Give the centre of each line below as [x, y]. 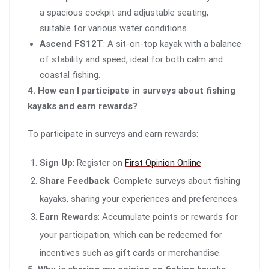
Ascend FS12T [71, 44]
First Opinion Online [163, 163]
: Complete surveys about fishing [175, 181]
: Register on [99, 163]
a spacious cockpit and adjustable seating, [124, 13]
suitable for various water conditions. [114, 29]
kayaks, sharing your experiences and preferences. [139, 199]
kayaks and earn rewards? [83, 107]
